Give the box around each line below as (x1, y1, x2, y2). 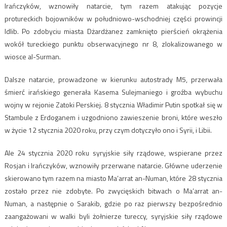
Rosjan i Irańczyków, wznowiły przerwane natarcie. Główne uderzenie (4, 160, 223, 171)
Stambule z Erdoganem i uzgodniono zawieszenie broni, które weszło (4, 111, 223, 123)
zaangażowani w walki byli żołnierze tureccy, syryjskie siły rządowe (4, 210, 223, 221)
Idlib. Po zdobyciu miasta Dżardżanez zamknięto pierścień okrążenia (4, 25, 223, 36)
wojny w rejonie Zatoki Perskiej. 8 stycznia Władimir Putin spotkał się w (4, 99, 223, 110)
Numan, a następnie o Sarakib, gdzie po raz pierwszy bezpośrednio (4, 198, 223, 209)
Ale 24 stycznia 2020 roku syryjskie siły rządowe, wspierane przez (4, 147, 223, 158)
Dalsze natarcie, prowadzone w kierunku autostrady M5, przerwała (4, 73, 223, 85)
